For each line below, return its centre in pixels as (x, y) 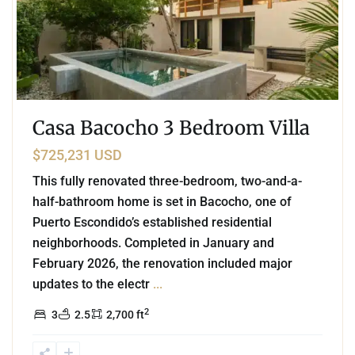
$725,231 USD (77, 155)
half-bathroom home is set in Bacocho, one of (162, 202)
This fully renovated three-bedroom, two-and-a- (167, 181)
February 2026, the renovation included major (162, 264)
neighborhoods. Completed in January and (153, 243)
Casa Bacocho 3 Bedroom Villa (171, 128)
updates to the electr (93, 284)
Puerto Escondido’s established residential (152, 223)
